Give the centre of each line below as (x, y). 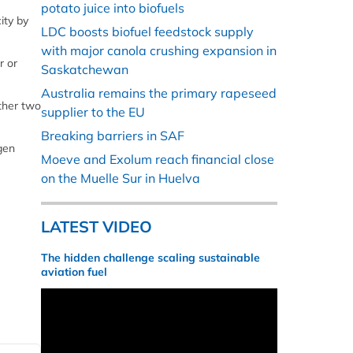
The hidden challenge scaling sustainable (150, 258)
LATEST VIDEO (97, 227)
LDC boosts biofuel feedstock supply (147, 32)
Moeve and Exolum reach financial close (158, 160)
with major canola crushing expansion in (159, 51)
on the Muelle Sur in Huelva (121, 178)
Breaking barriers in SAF (113, 136)
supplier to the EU (93, 112)
